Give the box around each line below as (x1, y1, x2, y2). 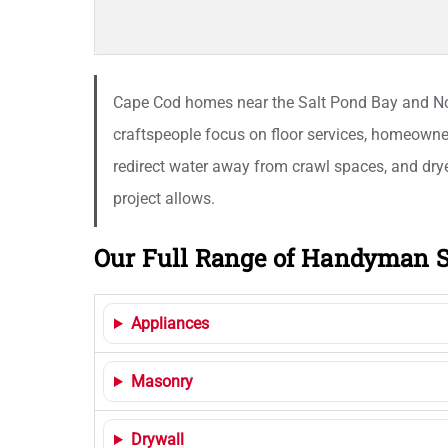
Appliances (130, 314, 209, 333)
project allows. (113, 189, 215, 208)
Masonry (130, 372, 193, 391)
